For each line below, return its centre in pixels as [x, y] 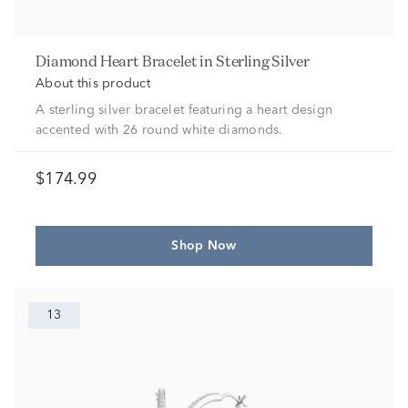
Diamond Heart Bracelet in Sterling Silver [178, 61]
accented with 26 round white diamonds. [159, 130]
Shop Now [204, 246]
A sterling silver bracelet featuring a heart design [184, 110]
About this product [93, 84]
